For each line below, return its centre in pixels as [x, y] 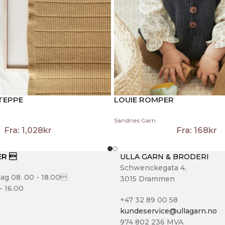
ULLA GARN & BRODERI [164, 156]
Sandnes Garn [135, 120]
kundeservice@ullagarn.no [168, 211]
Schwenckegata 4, [153, 167]
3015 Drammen [147, 179]
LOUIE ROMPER [144, 100]
